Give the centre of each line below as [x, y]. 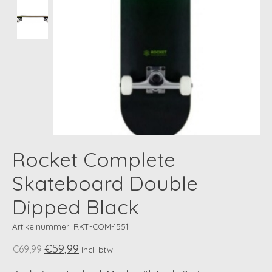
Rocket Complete [94, 160]
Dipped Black [76, 207]
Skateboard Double [105, 183]
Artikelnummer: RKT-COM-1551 [70, 226]
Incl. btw [97, 250]
